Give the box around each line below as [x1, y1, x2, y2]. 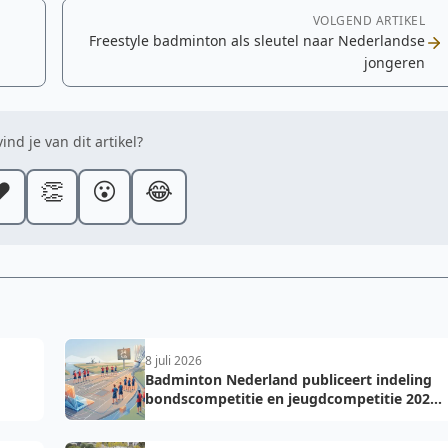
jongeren [364, 53, 425, 72]
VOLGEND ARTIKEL [312, 12, 425, 29]
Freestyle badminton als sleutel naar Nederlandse [89, 31, 425, 50]
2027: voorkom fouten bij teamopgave [145, 408, 411, 427]
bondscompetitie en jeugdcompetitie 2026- [145, 389, 443, 408]
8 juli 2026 [145, 352, 202, 369]
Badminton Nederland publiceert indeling [145, 370, 432, 389]
